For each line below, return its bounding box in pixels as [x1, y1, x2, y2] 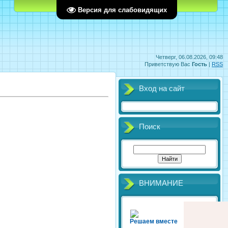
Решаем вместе [130, 218, 178, 225]
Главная [71, 3, 92, 9]
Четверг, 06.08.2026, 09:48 [156, 54, 223, 60]
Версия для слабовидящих [78, 6, 167, 14]
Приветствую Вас [145, 61, 190, 67]
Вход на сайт [139, 84, 185, 93]
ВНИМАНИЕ [139, 179, 183, 187]
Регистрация [103, 3, 136, 9]
